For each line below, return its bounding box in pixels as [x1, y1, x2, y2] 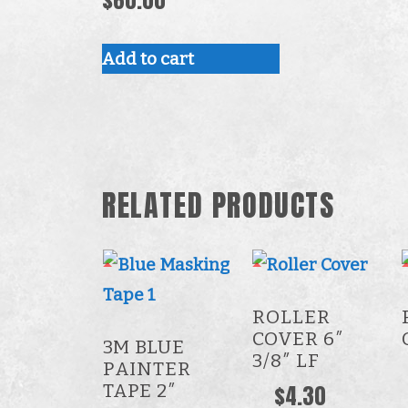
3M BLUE [102, 335, 185, 359]
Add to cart [102, 47, 194, 69]
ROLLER [251, 305, 331, 329]
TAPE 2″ [102, 379, 177, 403]
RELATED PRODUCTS [102, 183, 335, 229]
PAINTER [102, 357, 191, 381]
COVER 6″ [251, 327, 345, 351]
